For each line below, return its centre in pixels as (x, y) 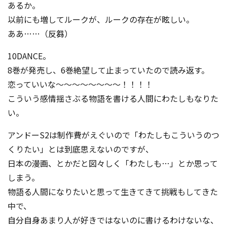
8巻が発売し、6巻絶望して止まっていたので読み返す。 (108, 70)
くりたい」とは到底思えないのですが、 (81, 149)
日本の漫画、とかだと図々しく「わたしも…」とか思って (113, 163)
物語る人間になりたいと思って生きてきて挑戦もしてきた (113, 192)
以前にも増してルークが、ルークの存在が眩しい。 (101, 20)
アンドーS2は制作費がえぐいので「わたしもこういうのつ (113, 135)
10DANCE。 (29, 56)
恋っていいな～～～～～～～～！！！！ (80, 84)
